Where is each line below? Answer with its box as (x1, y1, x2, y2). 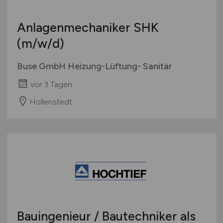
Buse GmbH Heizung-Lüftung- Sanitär (16, 61, 172, 72)
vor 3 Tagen (30, 79, 72, 89)
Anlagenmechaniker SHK (16, 20, 159, 35)
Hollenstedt (29, 97, 72, 107)
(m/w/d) (16, 36, 64, 51)
